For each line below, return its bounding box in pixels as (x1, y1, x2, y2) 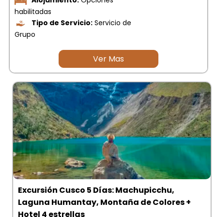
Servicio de (93, 18, 131, 28)
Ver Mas (93, 53, 124, 65)
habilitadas (15, 7, 51, 17)
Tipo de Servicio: (31, 18, 93, 28)
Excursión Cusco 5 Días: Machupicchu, (18, 185, 174, 196)
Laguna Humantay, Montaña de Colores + (18, 197, 191, 208)
